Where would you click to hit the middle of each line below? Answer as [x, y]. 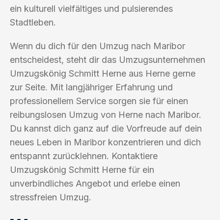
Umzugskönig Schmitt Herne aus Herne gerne [103, 73]
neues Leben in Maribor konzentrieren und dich [105, 142]
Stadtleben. [33, 22]
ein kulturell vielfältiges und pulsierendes [91, 8]
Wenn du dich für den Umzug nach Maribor [97, 46]
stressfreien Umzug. [51, 197]
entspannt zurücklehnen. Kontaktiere [84, 156]
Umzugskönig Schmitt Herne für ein [82, 169]
